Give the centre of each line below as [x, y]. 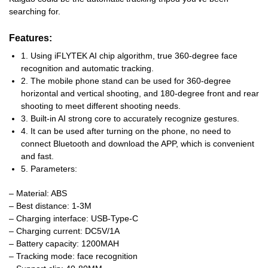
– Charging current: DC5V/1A [64, 231]
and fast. [37, 156]
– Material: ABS [38, 194]
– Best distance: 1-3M [50, 206]
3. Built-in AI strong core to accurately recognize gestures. [130, 119]
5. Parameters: [49, 169]
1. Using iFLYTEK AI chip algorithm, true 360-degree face [129, 56]
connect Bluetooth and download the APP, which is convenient [138, 144]
